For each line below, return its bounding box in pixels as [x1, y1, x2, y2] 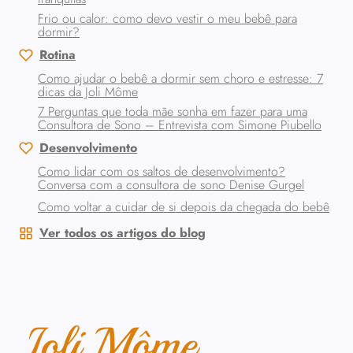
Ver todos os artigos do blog [39, 224, 206, 243]
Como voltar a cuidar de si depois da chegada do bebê [38, 198, 329, 217]
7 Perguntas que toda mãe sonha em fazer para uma [38, 102, 307, 121]
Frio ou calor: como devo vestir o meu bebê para [38, 9, 297, 28]
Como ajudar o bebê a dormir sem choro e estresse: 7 [38, 69, 323, 87]
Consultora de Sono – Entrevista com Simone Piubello [38, 115, 321, 134]
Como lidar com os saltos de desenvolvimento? [38, 162, 285, 180]
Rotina [39, 46, 76, 65]
